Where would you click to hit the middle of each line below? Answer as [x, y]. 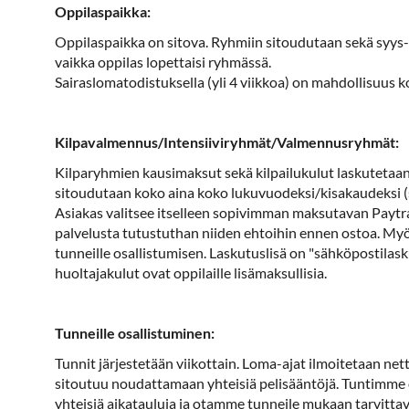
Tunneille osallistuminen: [134, 333]
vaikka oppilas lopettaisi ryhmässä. [163, 62]
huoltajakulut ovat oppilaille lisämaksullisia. [190, 273]
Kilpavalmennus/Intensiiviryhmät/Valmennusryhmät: [226, 142]
